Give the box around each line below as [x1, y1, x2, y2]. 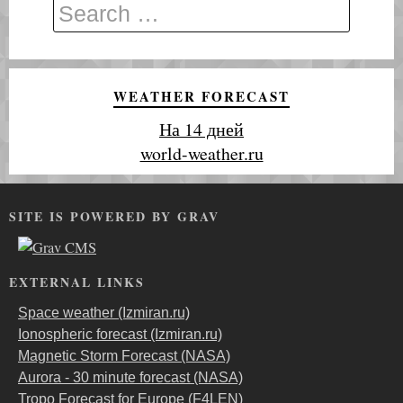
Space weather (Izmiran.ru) [18, 305, 190, 321]
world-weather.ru [139, 140, 264, 166]
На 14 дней [159, 116, 244, 141]
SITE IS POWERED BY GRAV [9, 206, 219, 226]
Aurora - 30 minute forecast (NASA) [18, 370, 243, 386]
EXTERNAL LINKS [9, 273, 145, 292]
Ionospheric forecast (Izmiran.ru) [18, 327, 222, 343]
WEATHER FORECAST [113, 85, 290, 106]
